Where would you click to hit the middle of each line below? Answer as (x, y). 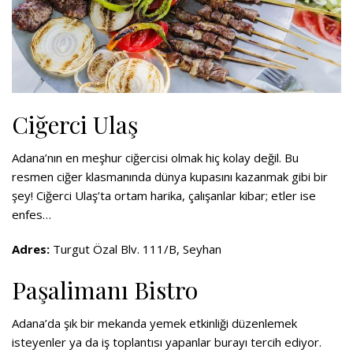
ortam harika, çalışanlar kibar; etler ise (214, 196)
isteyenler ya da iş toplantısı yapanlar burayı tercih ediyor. (167, 342)
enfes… (32, 215)
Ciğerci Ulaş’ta (74, 196)
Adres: (31, 249)
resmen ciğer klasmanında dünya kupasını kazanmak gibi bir (170, 177)
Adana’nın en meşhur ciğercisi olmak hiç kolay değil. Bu (155, 158)
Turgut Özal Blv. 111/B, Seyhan (136, 249)
